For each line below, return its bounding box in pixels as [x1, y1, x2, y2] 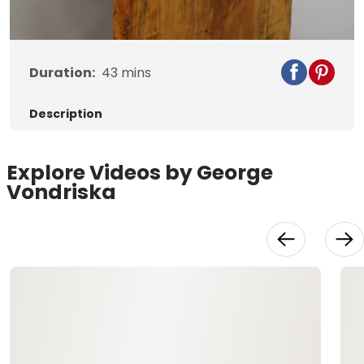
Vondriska [6, 178, 116, 207]
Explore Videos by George [6, 158, 273, 188]
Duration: [29, 63, 95, 83]
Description [29, 106, 102, 123]
